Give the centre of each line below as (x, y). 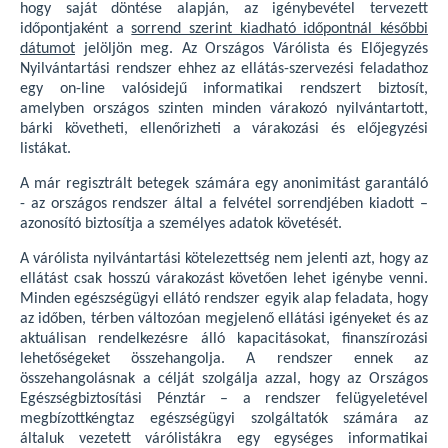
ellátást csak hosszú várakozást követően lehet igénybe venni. (224, 279)
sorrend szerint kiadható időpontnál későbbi (280, 29)
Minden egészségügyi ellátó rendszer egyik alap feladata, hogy (224, 299)
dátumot (47, 49)
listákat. (45, 149)
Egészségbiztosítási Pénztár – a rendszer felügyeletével (224, 399)
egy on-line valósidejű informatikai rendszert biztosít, (224, 89)
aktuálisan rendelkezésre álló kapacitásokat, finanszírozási (224, 339)
